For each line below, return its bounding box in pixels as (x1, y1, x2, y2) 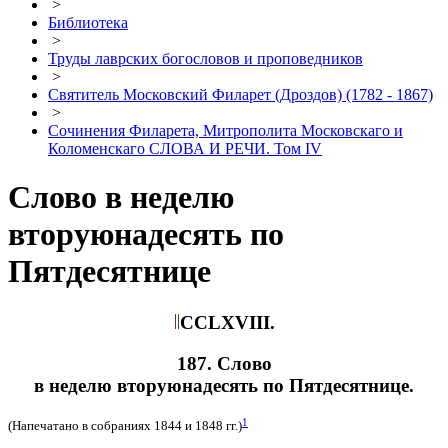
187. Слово (176, 352, 272, 374)
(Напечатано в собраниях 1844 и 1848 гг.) (8, 418, 242, 434)
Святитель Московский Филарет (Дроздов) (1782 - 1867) (48, 86, 433, 103)
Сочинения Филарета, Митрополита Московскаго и (48, 122, 403, 139)
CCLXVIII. (179, 311, 275, 333)
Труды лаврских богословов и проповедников (48, 50, 363, 67)
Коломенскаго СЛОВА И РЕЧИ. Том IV (48, 140, 322, 157)
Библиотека (48, 14, 128, 31)
